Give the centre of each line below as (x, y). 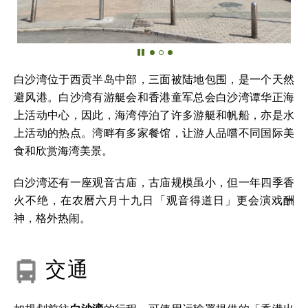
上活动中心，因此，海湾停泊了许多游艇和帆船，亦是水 (154, 116)
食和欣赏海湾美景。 (63, 152)
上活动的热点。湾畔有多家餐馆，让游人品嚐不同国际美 (154, 134)
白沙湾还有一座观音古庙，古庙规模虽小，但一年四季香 (154, 184)
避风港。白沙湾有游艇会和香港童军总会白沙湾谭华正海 (154, 98)
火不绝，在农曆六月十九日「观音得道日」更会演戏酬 (154, 201)
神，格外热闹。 (52, 219)
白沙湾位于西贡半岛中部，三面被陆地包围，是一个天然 (154, 80)
